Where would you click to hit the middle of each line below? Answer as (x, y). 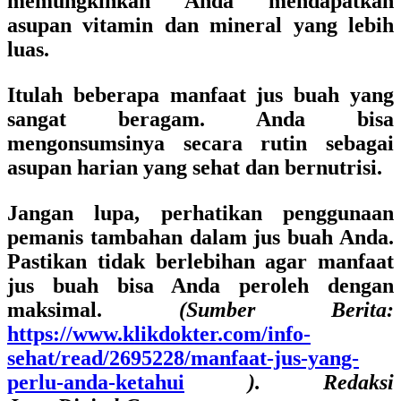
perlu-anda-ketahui (96, 382)
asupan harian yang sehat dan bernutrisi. (197, 167)
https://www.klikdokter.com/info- (159, 334)
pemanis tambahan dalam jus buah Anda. (200, 237)
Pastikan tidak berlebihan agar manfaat (200, 261)
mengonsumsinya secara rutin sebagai (200, 143)
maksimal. (93, 310)
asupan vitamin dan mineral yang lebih (200, 25)
